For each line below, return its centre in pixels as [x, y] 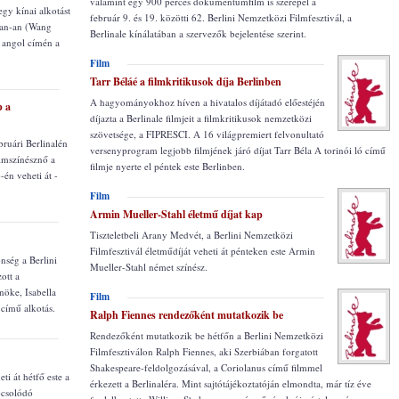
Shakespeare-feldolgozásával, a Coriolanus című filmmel [206, 367]
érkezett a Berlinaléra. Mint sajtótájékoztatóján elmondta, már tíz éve [231, 383]
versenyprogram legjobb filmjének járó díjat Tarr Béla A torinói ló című [238, 150]
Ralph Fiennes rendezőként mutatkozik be [187, 315]
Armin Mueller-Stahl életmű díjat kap [176, 214]
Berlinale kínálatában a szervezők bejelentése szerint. [198, 33]
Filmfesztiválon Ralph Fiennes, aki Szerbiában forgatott [204, 351]
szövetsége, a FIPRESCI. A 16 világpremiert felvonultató [207, 134]
